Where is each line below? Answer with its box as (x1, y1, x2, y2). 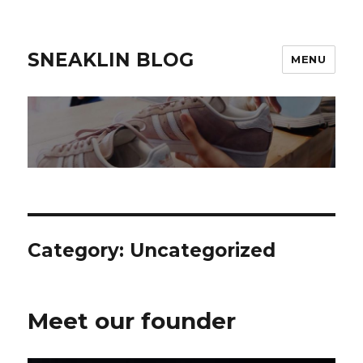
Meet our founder (28, 307, 237, 335)
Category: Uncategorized (28, 239, 276, 263)
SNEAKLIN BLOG (28, 48, 194, 71)
